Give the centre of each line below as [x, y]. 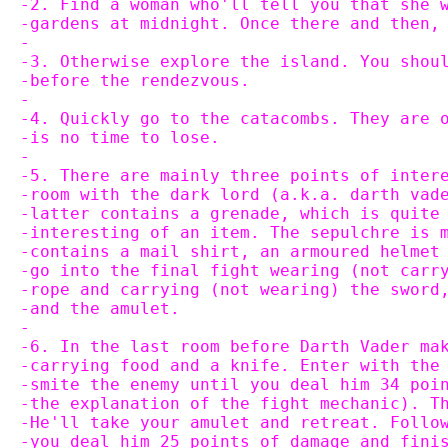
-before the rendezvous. [135, 80]
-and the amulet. [100, 308]
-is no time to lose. [120, 137]
